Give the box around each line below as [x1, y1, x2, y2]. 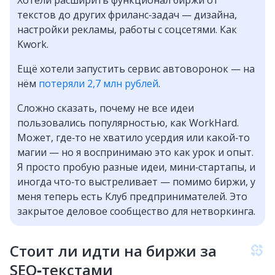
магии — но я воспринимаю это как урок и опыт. [17, 145, 254, 160]
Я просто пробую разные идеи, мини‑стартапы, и [17, 160, 255, 174]
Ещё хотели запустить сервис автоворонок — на [17, 62, 255, 76]
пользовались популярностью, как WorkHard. [17, 116, 239, 130]
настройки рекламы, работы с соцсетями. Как [17, 23, 237, 37]
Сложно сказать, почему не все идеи [17, 101, 194, 115]
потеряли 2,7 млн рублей [39, 77, 158, 91]
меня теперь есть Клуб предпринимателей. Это [17, 190, 247, 204]
